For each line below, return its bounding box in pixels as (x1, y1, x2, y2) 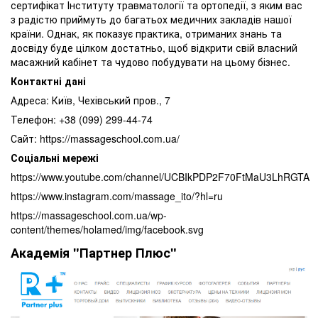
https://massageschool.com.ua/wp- (11, 208, 167, 223)
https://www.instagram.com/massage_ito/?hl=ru (11, 189, 223, 204)
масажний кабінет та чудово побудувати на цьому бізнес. (11, 55, 290, 70)
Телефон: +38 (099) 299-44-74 (11, 112, 153, 127)
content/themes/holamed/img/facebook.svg (11, 222, 204, 237)
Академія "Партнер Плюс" (11, 243, 177, 262)
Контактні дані (11, 74, 86, 89)
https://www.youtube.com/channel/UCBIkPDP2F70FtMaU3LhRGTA (11, 170, 309, 185)
